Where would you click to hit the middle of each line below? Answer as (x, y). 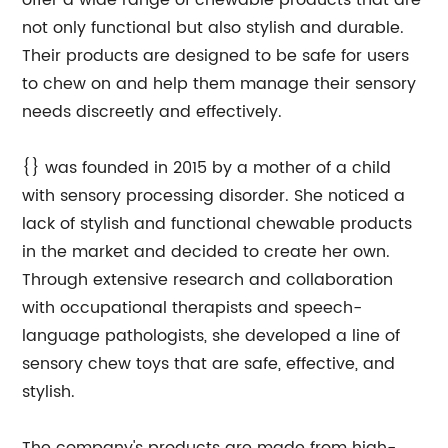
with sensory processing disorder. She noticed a (214, 196)
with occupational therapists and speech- (192, 308)
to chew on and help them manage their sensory (219, 84)
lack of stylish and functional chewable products (217, 224)
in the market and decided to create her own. (206, 252)
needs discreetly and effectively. (152, 112)
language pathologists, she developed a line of (211, 336)
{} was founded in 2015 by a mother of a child (207, 168)
